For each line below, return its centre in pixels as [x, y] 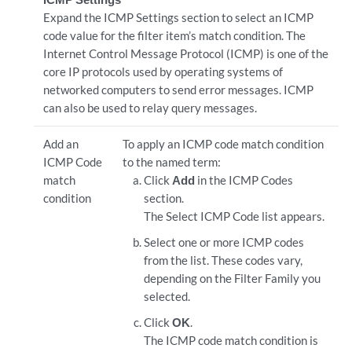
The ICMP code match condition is [231, 340]
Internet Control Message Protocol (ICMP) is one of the [185, 53]
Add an [60, 144]
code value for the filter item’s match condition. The [174, 35]
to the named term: [171, 162]
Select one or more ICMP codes [224, 242]
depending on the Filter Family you [233, 278]
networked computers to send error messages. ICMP [178, 90]
